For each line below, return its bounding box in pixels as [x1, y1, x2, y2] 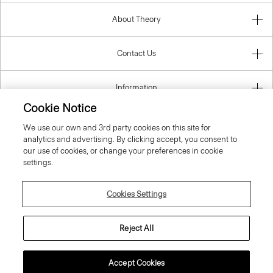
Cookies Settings [106, 190, 167, 199]
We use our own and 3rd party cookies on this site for [23, 123, 211, 132]
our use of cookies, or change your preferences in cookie [23, 146, 224, 155]
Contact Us [117, 49, 156, 58]
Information [116, 83, 157, 93]
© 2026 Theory [110, 222, 163, 232]
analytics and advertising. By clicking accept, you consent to [23, 135, 238, 144]
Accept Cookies [108, 258, 165, 268]
